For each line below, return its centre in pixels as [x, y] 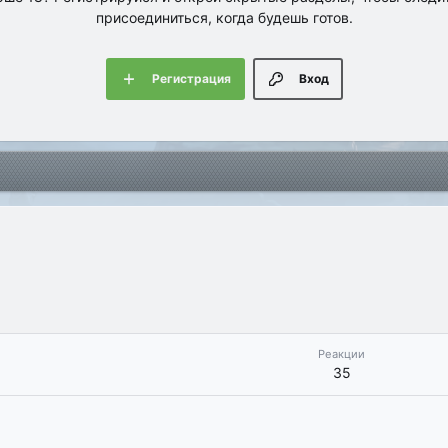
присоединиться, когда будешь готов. [224, 18]
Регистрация [191, 79]
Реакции [341, 354]
